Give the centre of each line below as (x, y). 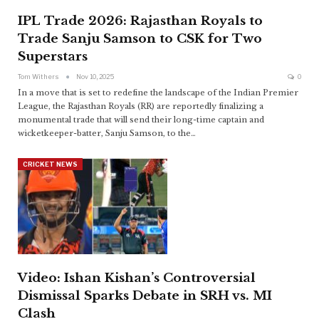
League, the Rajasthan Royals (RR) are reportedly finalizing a (141, 106)
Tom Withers (39, 77)
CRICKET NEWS (50, 164)
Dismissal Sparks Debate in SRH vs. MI (145, 296)
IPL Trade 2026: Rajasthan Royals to (140, 21)
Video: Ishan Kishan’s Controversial (137, 278)
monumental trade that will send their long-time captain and (141, 120)
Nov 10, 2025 (95, 77)
